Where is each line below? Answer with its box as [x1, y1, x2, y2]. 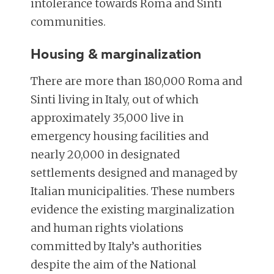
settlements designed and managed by [31, 165, 238, 180]
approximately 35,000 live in [31, 110, 184, 125]
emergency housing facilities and [31, 128, 209, 143]
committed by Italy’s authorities [31, 239, 202, 253]
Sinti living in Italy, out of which [31, 92, 199, 106]
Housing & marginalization [31, 48, 202, 62]
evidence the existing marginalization [31, 202, 235, 217]
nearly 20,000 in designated [31, 147, 180, 161]
